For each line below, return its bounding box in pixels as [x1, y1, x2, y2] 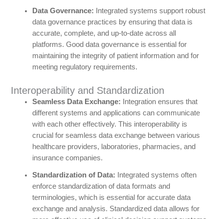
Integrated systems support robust [93, 7, 205, 15]
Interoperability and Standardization [10, 85, 164, 96]
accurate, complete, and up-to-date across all [32, 29, 176, 38]
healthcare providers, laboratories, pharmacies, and [32, 143, 196, 151]
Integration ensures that [120, 98, 197, 106]
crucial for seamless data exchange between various [32, 131, 200, 140]
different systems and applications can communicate [32, 109, 200, 117]
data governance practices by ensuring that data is [32, 18, 193, 26]
